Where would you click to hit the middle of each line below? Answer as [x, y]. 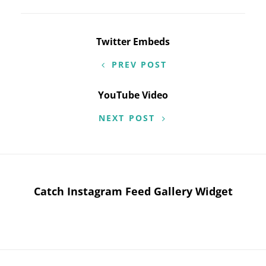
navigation [64, 69]
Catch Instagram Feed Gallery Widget [133, 191]
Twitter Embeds [133, 42]
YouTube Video [133, 95]
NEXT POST [127, 118]
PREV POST [139, 65]
